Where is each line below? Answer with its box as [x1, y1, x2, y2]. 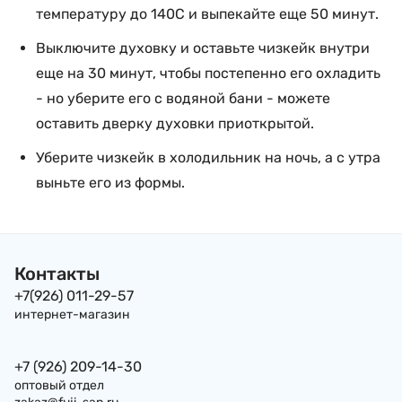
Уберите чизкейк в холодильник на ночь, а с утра [36, 149, 380, 166]
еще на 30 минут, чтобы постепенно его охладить [36, 65, 380, 82]
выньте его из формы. [36, 174, 185, 191]
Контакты [14, 263, 100, 284]
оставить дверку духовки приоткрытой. [36, 115, 314, 132]
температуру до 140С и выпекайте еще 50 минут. [36, 5, 379, 22]
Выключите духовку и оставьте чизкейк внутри [36, 39, 370, 57]
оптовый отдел [14, 378, 104, 393]
